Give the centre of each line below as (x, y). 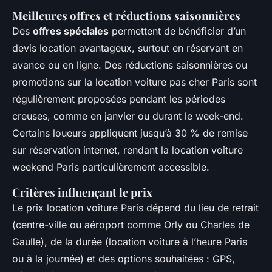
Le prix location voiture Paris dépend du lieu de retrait (135, 208)
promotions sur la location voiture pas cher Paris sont (134, 82)
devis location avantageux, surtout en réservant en (127, 48)
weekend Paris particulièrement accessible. (111, 167)
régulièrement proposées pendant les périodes (119, 99)
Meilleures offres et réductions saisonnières (126, 16)
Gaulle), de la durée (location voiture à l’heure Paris (130, 242)
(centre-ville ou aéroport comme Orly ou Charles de (131, 225)
